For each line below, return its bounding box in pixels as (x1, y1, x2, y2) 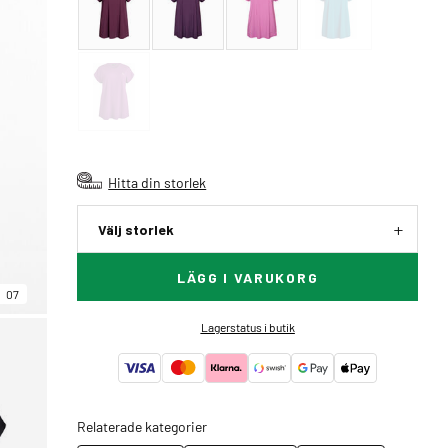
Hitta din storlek (108, 173, 207, 191)
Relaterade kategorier (77, 417, 208, 435)
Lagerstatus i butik (200, 319, 295, 335)
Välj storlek (98, 221, 175, 238)
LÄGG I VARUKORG (177, 269, 319, 286)
